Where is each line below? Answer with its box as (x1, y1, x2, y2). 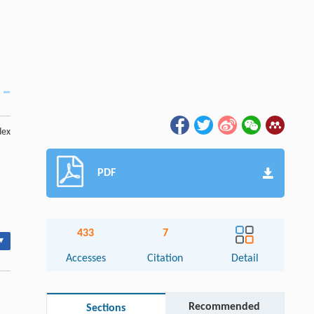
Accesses (65, 253, 106, 265)
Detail (231, 253, 259, 265)
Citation (147, 253, 184, 265)
